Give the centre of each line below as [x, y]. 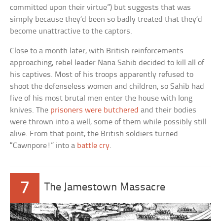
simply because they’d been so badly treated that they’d [106, 19]
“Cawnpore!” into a [44, 146]
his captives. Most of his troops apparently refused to [102, 74]
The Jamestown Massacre [105, 187]
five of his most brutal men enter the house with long [101, 98]
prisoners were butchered [95, 110]
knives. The [30, 110]
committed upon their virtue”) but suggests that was [101, 7]
